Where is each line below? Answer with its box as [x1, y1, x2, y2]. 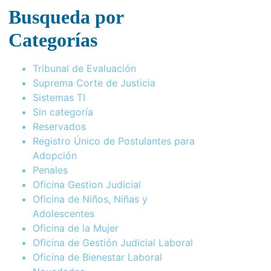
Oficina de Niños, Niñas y [33, 192, 148, 205]
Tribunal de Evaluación [33, 62, 136, 74]
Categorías [8, 28, 97, 51]
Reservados [33, 120, 86, 132]
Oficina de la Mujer [33, 221, 119, 234]
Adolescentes [33, 207, 94, 220]
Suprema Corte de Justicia [33, 76, 155, 89]
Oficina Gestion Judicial [33, 178, 141, 191]
